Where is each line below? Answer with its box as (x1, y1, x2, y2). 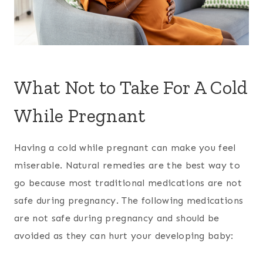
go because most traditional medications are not (14, 177, 242, 189)
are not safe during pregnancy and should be (14, 213, 220, 224)
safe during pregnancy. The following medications (14, 195, 244, 207)
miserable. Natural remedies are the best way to (14, 160, 241, 171)
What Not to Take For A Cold (14, 76, 248, 99)
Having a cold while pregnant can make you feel (14, 142, 236, 154)
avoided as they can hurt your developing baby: (14, 230, 234, 242)
